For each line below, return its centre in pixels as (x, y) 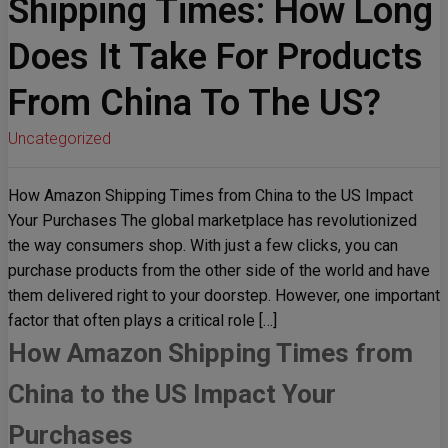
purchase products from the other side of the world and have (219, 271)
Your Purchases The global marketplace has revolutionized (212, 221)
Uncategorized (59, 138)
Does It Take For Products (215, 57)
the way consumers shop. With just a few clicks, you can (203, 246)
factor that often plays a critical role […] (142, 321)
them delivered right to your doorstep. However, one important (224, 296)
